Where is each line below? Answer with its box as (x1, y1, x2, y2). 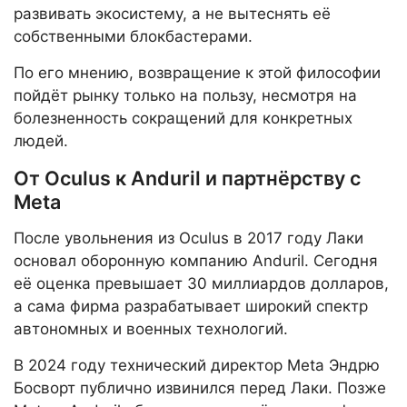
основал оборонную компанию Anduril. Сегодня (14, 252, 378, 271)
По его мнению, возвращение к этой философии (14, 64, 381, 83)
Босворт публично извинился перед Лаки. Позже (14, 379, 386, 398)
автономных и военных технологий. (14, 320, 288, 339)
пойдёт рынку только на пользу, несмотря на (14, 86, 357, 105)
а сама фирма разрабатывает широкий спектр (14, 297, 368, 316)
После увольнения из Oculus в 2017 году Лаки (14, 229, 363, 248)
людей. (14, 132, 68, 151)
